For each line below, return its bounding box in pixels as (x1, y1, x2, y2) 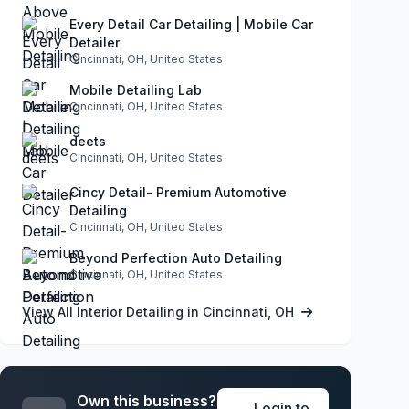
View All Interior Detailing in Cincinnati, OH (22, 303, 298, 320)
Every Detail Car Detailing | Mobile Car (69, 16, 313, 32)
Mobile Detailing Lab (69, 81, 202, 98)
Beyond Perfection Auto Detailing (69, 249, 282, 266)
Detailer (69, 34, 120, 50)
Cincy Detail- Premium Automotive (69, 184, 287, 200)
